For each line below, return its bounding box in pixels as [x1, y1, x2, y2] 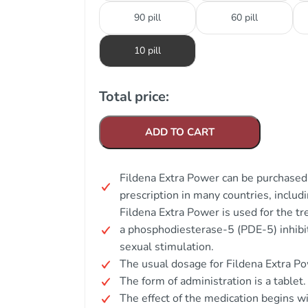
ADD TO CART [145, 125, 214, 139]
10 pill [134, 44, 161, 57]
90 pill [134, 11, 161, 24]
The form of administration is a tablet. [120, 274, 306, 289]
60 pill [231, 11, 258, 24]
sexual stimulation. [120, 239, 214, 254]
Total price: [99, 87, 169, 106]
